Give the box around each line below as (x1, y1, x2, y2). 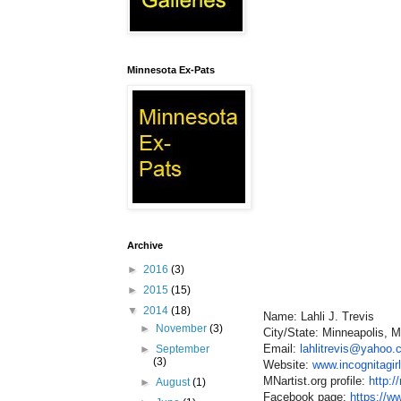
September (156, 343, 210, 356)
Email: (263, 342, 300, 356)
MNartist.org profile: (263, 374, 369, 388)
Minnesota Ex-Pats (127, 64, 215, 76)
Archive (127, 240, 163, 252)
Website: (263, 358, 312, 372)
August (156, 376, 193, 389)
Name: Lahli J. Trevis (263, 310, 378, 324)
